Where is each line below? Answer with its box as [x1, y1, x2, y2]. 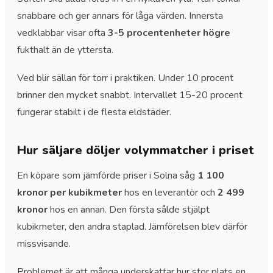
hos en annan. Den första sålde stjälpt [48, 202, 210, 216]
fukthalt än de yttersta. [17, 43, 113, 57]
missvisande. [17, 236, 71, 250]
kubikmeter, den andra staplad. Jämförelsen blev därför [17, 219, 247, 233]
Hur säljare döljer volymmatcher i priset [17, 141, 254, 158]
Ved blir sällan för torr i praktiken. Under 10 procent [17, 71, 233, 85]
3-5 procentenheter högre [108, 26, 230, 40]
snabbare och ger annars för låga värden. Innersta [17, 9, 223, 23]
